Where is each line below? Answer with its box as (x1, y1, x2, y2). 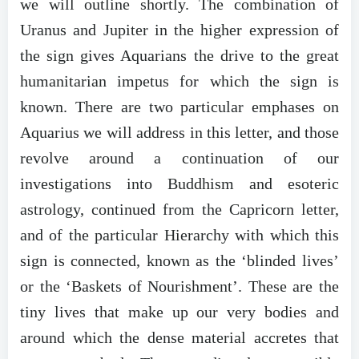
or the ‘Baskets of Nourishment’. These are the (20, 276, 339, 295)
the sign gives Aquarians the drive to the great (20, 46, 339, 64)
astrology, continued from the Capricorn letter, (20, 200, 339, 218)
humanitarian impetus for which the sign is (20, 71, 339, 90)
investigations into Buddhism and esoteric (20, 174, 339, 192)
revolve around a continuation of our (20, 148, 339, 167)
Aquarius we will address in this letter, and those (20, 123, 339, 141)
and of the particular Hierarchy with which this (20, 225, 339, 244)
